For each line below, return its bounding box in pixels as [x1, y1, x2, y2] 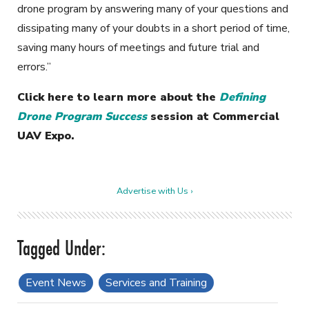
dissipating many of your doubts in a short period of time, [17, 20, 290, 36]
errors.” [17, 59, 51, 74]
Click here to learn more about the [17, 89, 219, 105]
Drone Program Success [17, 108, 147, 124]
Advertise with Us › [117, 184, 192, 197]
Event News [26, 275, 86, 290]
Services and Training [106, 275, 207, 290]
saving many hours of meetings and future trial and [17, 39, 259, 55]
